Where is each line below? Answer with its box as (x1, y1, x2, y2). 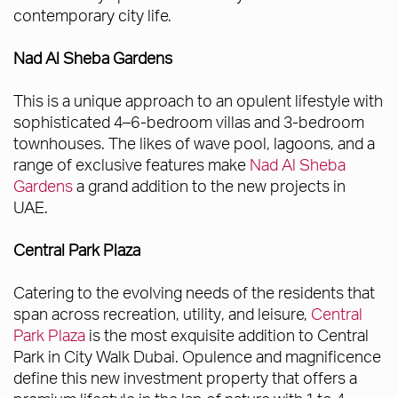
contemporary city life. (13, 4, 171, 26)
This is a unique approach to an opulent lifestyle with (13, 90, 383, 111)
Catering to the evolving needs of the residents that (13, 282, 375, 303)
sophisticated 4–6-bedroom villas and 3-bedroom (13, 111, 364, 132)
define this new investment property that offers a (13, 367, 357, 388)
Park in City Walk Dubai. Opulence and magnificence (13, 346, 381, 367)
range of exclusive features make (13, 154, 250, 175)
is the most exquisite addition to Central (85, 324, 369, 346)
